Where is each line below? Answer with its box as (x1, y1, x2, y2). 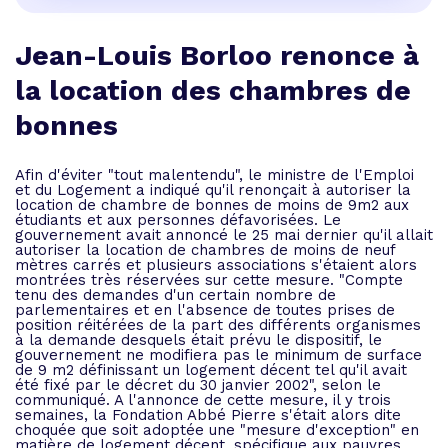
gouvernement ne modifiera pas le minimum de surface (15, 346, 422, 364)
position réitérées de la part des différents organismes (15, 316, 421, 334)
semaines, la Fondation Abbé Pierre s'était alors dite (15, 406, 401, 424)
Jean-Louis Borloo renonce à (15, 39, 419, 72)
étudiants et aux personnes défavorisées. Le (15, 211, 341, 229)
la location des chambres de (15, 74, 411, 107)
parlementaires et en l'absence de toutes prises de (15, 301, 395, 319)
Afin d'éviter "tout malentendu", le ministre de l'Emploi (15, 166, 414, 184)
